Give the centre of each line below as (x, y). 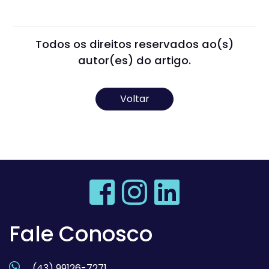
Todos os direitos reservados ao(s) (134, 44)
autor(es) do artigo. (134, 61)
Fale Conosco (81, 234)
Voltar (134, 99)
